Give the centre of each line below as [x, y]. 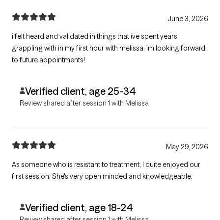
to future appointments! [48, 60]
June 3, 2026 [188, 19]
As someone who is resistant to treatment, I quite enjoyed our [106, 165]
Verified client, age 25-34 [80, 91]
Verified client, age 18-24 [79, 208]
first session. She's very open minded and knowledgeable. [102, 177]
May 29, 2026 [187, 147]
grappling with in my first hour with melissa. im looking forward [109, 48]
